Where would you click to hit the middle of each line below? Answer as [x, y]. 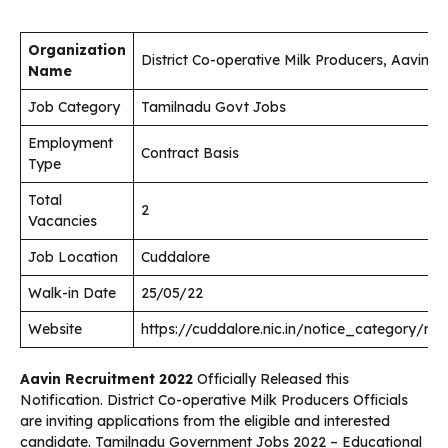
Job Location [73, 257]
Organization [77, 50]
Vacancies [62, 221]
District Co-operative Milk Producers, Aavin [285, 60]
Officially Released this [271, 379]
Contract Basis [190, 153]
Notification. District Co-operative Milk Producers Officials [214, 400]
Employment [70, 143]
